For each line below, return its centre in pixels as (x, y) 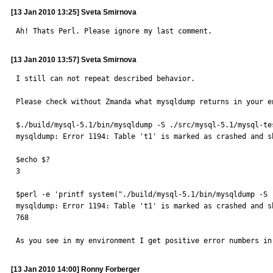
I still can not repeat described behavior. (105, 79)
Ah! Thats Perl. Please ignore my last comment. (114, 31)
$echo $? (33, 160)
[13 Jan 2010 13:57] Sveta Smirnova (74, 60)
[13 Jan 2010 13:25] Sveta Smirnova (74, 12)
